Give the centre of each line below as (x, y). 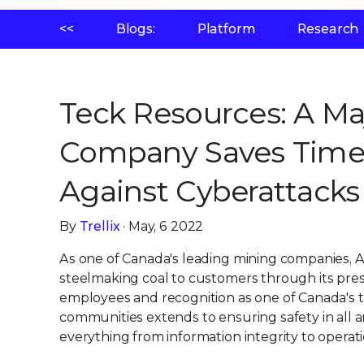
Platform (226, 29)
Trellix (100, 226)
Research (329, 29)
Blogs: (135, 29)
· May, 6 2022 (162, 226)
